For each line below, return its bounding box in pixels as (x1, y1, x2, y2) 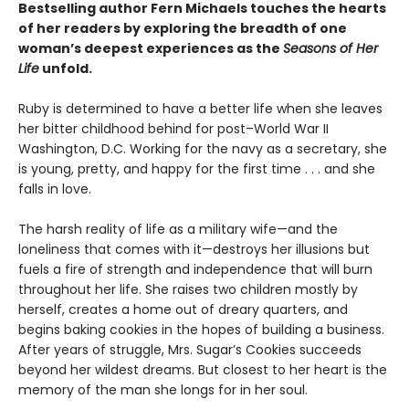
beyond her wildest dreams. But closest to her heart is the (18, 361, 387, 380)
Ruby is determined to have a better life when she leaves (18, 100, 383, 119)
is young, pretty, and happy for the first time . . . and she (18, 160, 375, 179)
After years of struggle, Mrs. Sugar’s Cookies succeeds (18, 341, 362, 360)
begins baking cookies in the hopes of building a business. (18, 320, 384, 340)
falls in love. (18, 180, 91, 199)
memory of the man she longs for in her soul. (18, 381, 308, 400)
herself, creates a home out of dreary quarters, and (18, 300, 348, 320)
